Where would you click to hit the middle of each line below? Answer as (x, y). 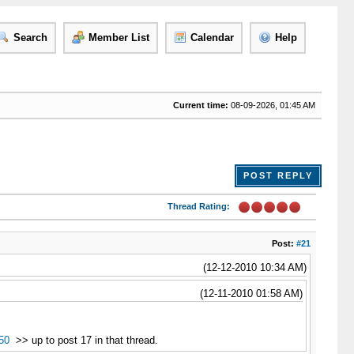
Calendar (212, 38)
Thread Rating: (198, 206)
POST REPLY (278, 175)
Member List (119, 38)
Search (30, 38)
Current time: (200, 105)
